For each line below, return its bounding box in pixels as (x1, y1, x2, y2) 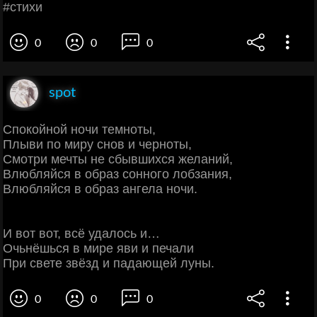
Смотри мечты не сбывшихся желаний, (3, 151, 233, 166)
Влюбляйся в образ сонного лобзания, (3, 166, 232, 181)
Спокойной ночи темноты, (3, 122, 156, 137)
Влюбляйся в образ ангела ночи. (3, 181, 197, 196)
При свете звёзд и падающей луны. (3, 255, 214, 270)
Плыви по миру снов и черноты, (3, 137, 192, 151)
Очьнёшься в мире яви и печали (3, 241, 194, 255)
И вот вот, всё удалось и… (3, 226, 160, 241)
